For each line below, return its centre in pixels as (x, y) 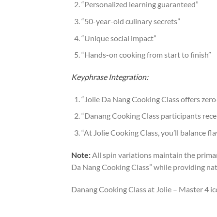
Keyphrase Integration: (110, 77)
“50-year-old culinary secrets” (131, 21)
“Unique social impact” (119, 38)
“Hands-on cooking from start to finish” (146, 55)
